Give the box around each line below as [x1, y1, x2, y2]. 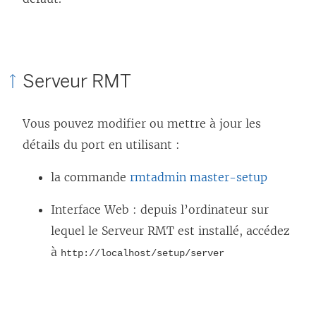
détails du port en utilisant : [23, 138, 180, 152]
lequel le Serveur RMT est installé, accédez [51, 224, 290, 238]
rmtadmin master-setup [130, 170, 267, 185]
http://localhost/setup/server [61, 248, 224, 260]
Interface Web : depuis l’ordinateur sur [51, 202, 269, 217]
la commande [51, 170, 130, 185]
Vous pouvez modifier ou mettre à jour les [23, 116, 261, 131]
